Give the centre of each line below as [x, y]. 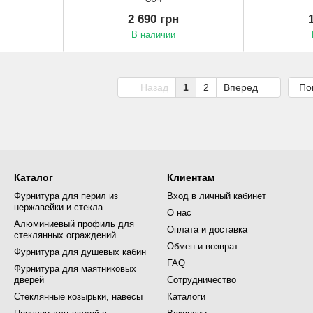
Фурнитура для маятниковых [75, 269]
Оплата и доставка [207, 230]
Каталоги [186, 297]
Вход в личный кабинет [217, 196]
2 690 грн [153, 20]
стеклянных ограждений [65, 235]
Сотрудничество [202, 280]
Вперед [242, 88]
